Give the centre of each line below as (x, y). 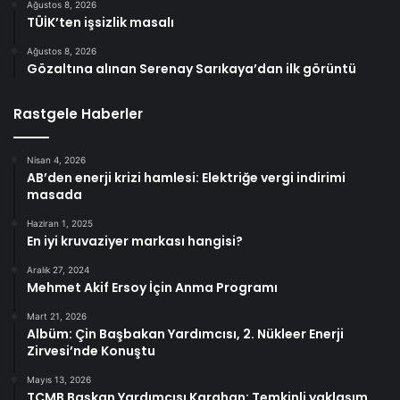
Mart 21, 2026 (57, 316)
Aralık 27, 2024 (58, 269)
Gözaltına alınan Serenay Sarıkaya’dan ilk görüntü (192, 68)
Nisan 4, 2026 (56, 159)
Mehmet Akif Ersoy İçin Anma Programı (152, 287)
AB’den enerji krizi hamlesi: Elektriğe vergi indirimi (186, 177)
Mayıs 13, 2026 (59, 379)
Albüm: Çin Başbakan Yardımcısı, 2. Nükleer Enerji (185, 333)
